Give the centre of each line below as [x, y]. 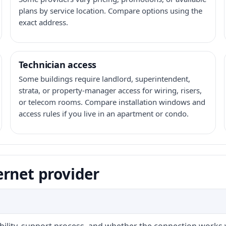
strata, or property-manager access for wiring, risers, [110, 90]
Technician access [58, 65]
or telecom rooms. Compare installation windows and [112, 102]
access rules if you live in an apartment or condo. [103, 114]
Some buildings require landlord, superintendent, [104, 79]
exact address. [43, 22]
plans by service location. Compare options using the [110, 11]
